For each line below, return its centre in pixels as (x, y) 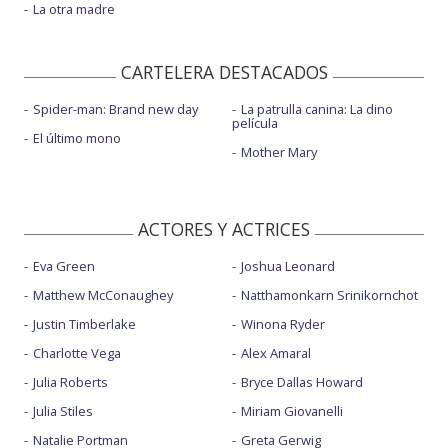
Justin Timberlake (84, 323)
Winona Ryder (282, 323)
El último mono (77, 137)
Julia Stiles (63, 410)
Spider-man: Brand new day (115, 108)
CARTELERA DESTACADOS (224, 71)
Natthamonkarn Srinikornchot (329, 294)
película (254, 122)
